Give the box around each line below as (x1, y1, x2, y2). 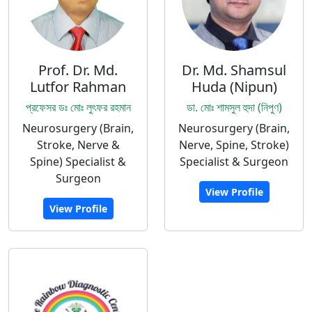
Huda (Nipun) (191, 77, 277, 96)
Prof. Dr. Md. (38, 61, 118, 79)
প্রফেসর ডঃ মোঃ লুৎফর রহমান (25, 100, 131, 115)
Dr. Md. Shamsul (182, 61, 286, 79)
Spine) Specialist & (30, 154, 126, 169)
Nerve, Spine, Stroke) (179, 137, 289, 153)
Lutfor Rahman (30, 77, 126, 96)
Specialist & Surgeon (180, 154, 288, 169)
